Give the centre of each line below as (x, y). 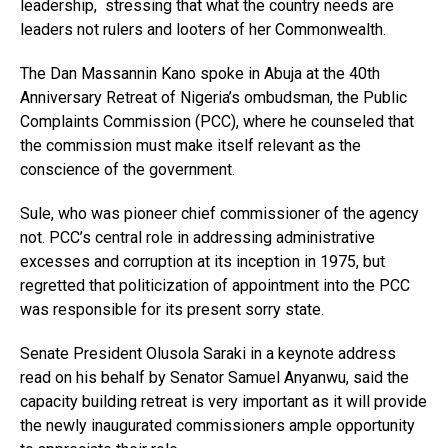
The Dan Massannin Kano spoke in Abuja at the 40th (200, 73)
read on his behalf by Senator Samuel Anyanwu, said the (214, 377)
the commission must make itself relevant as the (190, 145)
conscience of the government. (127, 169)
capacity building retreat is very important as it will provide (223, 401)
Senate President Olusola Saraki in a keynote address (208, 353)
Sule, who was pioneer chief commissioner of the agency (219, 213)
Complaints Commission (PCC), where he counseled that (217, 121)
